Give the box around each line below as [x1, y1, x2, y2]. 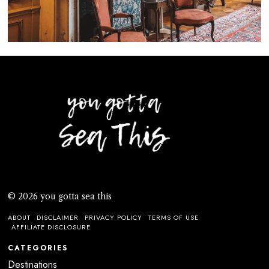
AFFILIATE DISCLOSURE [11, 222, 91, 232]
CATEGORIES [8, 242, 68, 253]
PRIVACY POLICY [85, 212, 143, 222]
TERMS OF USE [148, 212, 199, 222]
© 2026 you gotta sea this [8, 190, 112, 202]
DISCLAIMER [37, 212, 79, 222]
